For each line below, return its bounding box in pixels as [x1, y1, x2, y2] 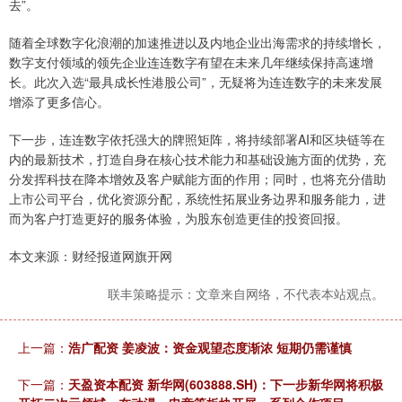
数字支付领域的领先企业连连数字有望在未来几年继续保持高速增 [9, 53, 373, 72]
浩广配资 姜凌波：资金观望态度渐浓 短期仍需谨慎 [68, 338, 352, 357]
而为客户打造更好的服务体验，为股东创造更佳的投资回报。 [9, 209, 348, 228]
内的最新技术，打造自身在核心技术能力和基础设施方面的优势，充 [9, 150, 386, 169]
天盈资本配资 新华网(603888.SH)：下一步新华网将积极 [68, 375, 383, 394]
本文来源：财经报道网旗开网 [9, 247, 172, 266]
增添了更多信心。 [9, 92, 109, 111]
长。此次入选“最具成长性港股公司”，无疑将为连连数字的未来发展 [9, 73, 382, 92]
